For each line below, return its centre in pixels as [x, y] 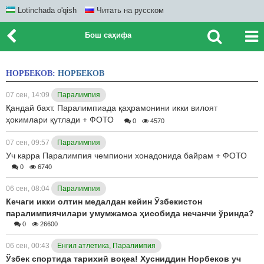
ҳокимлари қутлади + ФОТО [61, 120]
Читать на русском [129, 10]
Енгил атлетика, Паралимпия [106, 246]
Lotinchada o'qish [46, 10]
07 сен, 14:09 [29, 95]
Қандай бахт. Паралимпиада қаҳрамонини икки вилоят [112, 108]
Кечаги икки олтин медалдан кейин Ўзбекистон [104, 201]
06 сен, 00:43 [29, 246]
